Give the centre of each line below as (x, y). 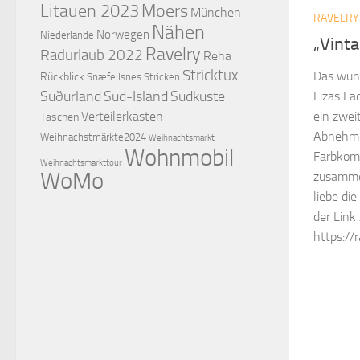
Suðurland (71, 96)
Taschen (59, 117)
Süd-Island (136, 96)
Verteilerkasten (122, 116)
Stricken (162, 77)
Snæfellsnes (114, 77)
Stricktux (210, 76)
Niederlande (67, 35)
